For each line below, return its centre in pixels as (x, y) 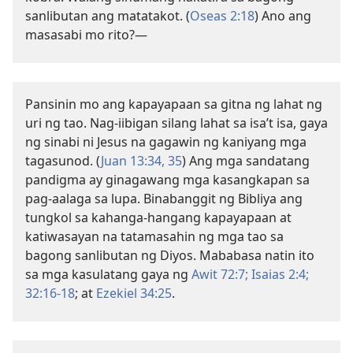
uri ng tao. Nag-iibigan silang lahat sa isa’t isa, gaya (176, 123)
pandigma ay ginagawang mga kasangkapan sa (167, 180)
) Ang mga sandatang (246, 161)
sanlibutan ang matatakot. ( (108, 16)
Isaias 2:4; (279, 274)
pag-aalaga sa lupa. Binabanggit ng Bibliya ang (164, 199)
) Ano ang (283, 16)
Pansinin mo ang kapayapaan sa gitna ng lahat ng (174, 104)
